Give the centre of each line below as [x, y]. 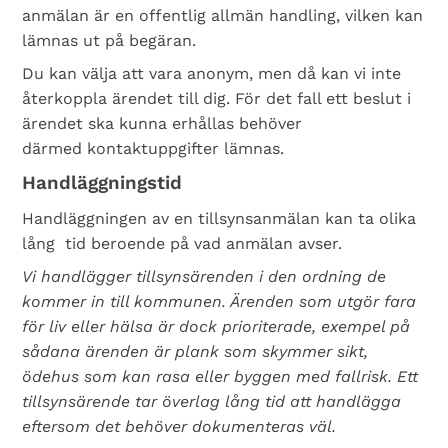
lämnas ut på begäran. [109, 40]
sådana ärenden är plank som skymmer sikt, [195, 351]
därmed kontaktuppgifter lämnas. [153, 148]
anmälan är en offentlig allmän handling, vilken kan [223, 15]
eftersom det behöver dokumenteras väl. [179, 426]
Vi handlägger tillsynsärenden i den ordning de [204, 276]
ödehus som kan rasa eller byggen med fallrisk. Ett [220, 376]
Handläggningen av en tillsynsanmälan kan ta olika [219, 218]
